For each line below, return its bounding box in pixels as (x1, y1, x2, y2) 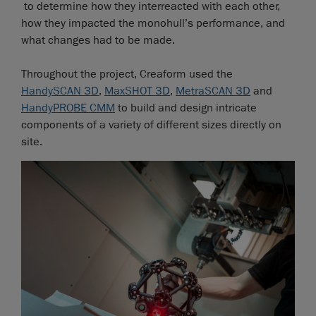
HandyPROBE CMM (21, 100, 115, 115)
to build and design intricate (115, 100, 257, 115)
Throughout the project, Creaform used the (21, 66, 233, 81)
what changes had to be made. (21, 32, 175, 47)
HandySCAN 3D (21, 83, 99, 98)
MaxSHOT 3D (104, 83, 170, 98)
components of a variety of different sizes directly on (21, 117, 281, 132)
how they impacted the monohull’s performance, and (21, 16, 285, 30)
